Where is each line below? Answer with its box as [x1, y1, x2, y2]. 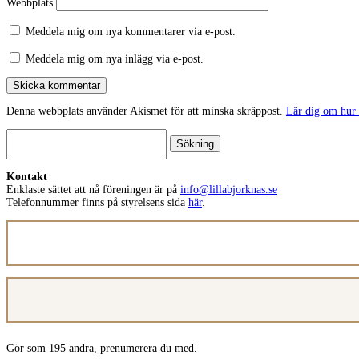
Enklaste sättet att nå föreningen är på [6, 183, 180, 196]
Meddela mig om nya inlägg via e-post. [26, 52, 204, 65]
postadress [6, 232, 51, 244]
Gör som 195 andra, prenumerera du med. [6, 341, 197, 354]
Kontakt [6, 170, 47, 183]
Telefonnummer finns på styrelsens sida [6, 196, 188, 208]
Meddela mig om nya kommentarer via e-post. [26, 25, 236, 38]
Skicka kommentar [13, 79, 100, 91]
